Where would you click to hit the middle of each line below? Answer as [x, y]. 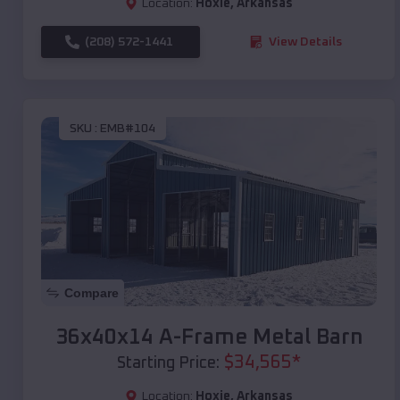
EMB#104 [128, 129]
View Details [305, 42]
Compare [92, 292]
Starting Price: [168, 363]
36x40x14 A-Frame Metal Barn [209, 337]
